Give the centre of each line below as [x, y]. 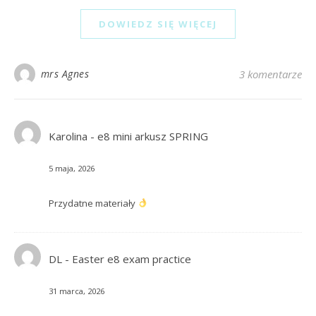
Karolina [68, 136]
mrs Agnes [65, 74]
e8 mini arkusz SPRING [152, 136]
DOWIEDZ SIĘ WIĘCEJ [158, 24]
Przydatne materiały [93, 203]
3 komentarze [271, 74]
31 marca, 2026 [76, 291]
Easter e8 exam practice [131, 259]
